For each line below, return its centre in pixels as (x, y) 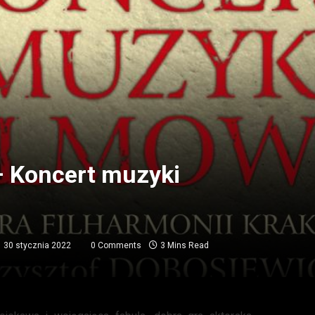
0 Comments (116, 245)
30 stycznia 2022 (38, 245)
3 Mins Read (185, 245)
